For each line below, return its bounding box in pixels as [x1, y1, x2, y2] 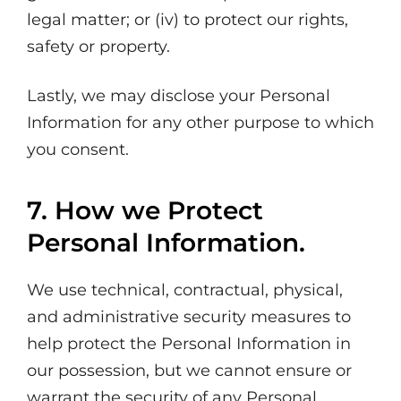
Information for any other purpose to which [27, 113, 374, 132]
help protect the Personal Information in [27, 334, 351, 354]
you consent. [27, 140, 129, 159]
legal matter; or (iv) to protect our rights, [27, 10, 348, 30]
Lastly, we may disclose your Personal [27, 86, 330, 106]
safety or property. [27, 37, 170, 56]
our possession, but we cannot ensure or [27, 361, 352, 380]
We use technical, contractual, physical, [27, 280, 343, 300]
